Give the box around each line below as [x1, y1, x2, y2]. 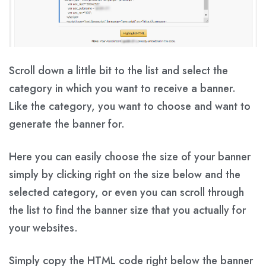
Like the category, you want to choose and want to [9, 98, 251, 114]
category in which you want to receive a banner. [9, 80, 236, 96]
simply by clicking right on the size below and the [9, 166, 240, 182]
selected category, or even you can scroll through [9, 184, 244, 200]
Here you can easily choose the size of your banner [9, 148, 251, 164]
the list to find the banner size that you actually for [9, 202, 246, 218]
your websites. [9, 220, 78, 236]
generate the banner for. [9, 116, 125, 132]
